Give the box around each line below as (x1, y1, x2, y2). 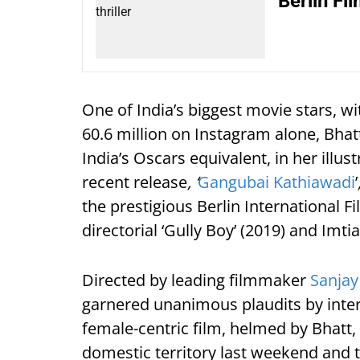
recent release (82, 171, 187, 194)
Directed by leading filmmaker (82, 269, 310, 292)
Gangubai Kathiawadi (198, 171, 355, 194)
